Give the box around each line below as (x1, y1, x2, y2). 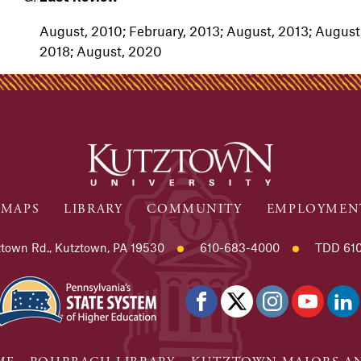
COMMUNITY (147, 200, 243, 218)
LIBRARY (64, 200, 123, 218)
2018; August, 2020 (39, 42, 165, 59)
